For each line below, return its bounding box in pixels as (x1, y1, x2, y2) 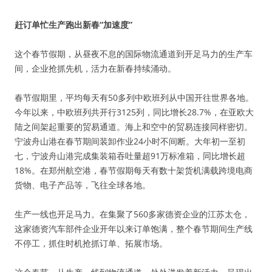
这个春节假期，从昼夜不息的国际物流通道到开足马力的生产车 (15, 48, 253, 59)
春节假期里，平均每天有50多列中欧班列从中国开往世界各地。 (15, 92, 254, 103)
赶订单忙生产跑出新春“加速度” (15, 19, 132, 30)
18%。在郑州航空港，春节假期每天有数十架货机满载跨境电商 (15, 165, 253, 176)
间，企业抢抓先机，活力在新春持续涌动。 (15, 63, 176, 74)
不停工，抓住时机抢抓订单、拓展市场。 (15, 237, 168, 249)
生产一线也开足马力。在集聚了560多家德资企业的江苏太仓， (15, 208, 250, 220)
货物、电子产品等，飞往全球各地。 (15, 179, 151, 191)
